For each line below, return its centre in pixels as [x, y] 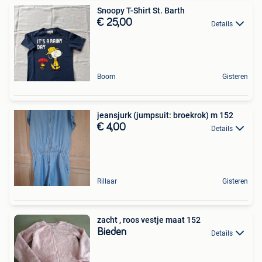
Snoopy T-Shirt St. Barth [141, 11]
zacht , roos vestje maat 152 [149, 220]
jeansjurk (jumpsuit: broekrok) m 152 [165, 116]
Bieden [112, 232]
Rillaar [107, 182]
